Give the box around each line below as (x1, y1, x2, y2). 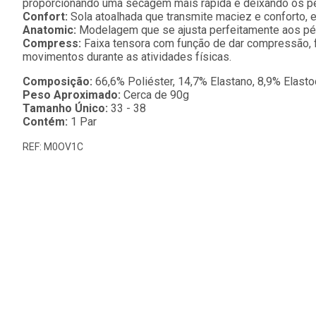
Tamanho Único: (23, 102, 108, 115)
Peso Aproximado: (23, 88, 123, 102)
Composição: (23, 75, 92, 88)
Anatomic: (23, 23, 76, 37)
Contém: (23, 115, 68, 128)
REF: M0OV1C (23, 141, 83, 152)
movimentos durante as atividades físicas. (23, 50, 231, 63)
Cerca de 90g (123, 88, 189, 102)
